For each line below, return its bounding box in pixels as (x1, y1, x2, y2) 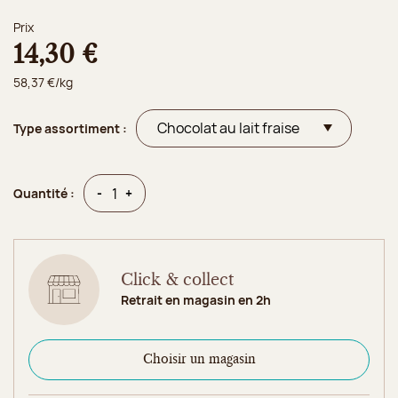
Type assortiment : (13, 119, 127, 137)
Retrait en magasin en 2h (121, 291, 271, 308)
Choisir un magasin (142, 354, 256, 367)
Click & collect (121, 272, 234, 289)
